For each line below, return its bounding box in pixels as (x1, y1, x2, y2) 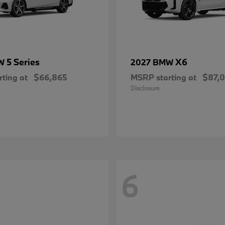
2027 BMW (131, 57, 175, 67)
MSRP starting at (131, 72, 196, 82)
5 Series (7, 56, 40, 68)
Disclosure (131, 84, 160, 92)
